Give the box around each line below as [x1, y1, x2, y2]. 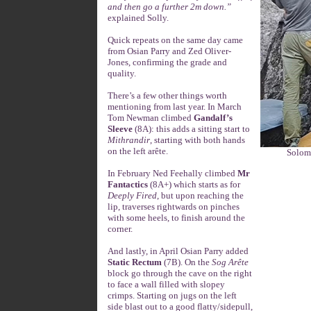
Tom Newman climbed [108, 112, 194, 123]
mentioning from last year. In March [108, 101, 242, 112]
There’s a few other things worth [108, 90, 227, 101]
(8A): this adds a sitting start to [133, 124, 250, 134]
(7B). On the [162, 257, 212, 267]
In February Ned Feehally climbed [108, 168, 237, 178]
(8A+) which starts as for [148, 179, 240, 190]
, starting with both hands [150, 135, 245, 145]
